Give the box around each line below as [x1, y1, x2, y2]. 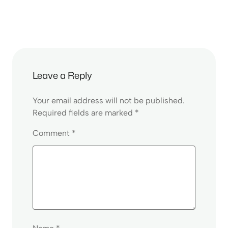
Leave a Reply [33, 69, 92, 82]
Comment [33, 128, 72, 138]
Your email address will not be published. [33, 96, 185, 106]
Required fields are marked [33, 108, 135, 118]
